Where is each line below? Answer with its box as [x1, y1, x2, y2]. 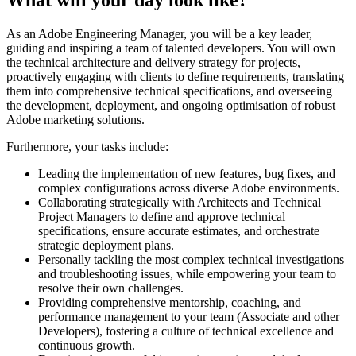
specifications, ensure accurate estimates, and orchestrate [38, 223, 319, 238]
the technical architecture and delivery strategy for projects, [6, 55, 300, 69]
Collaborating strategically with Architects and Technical [38, 195, 321, 209]
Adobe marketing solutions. [6, 112, 145, 126]
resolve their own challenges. [38, 281, 184, 295]
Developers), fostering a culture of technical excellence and [38, 323, 334, 338]
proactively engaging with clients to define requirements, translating [6, 69, 344, 83]
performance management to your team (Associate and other [38, 309, 339, 323]
